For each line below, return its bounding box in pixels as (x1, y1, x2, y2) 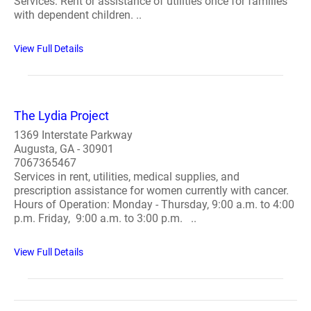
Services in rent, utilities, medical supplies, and (14, 170, 239, 183)
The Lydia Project (14, 108, 109, 123)
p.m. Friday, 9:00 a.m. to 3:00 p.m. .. (14, 212, 196, 225)
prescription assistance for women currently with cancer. (14, 184, 289, 197)
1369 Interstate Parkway (14, 128, 133, 142)
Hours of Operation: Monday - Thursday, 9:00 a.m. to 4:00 (14, 198, 294, 211)
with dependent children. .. (14, 8, 142, 22)
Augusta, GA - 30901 (14, 142, 114, 155)
